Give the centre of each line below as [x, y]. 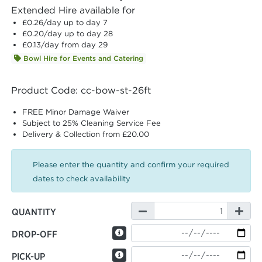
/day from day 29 [75, 45]
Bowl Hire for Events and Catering [82, 58]
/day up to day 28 [79, 34]
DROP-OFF [35, 234]
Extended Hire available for [73, 10]
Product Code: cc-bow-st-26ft [81, 90]
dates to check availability [82, 179]
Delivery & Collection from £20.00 [86, 135]
